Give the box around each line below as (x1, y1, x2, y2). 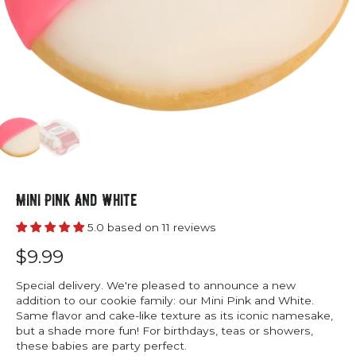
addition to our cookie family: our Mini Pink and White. (16, 294, 314, 308)
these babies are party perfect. (16, 339, 187, 353)
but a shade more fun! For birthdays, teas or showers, (16, 324, 313, 338)
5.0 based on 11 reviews (87, 221, 216, 234)
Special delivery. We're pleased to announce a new (16, 279, 296, 292)
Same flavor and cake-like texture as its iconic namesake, (16, 309, 333, 323)
